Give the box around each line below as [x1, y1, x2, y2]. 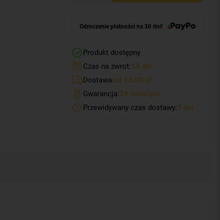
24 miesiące [119, 89, 160, 99]
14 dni [131, 62, 152, 71]
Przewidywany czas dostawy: [82, 103, 177, 112]
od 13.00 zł [113, 76, 152, 85]
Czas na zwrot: [82, 62, 131, 71]
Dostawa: [82, 76, 114, 85]
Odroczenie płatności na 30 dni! [79, 23, 163, 30]
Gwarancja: [82, 89, 119, 99]
